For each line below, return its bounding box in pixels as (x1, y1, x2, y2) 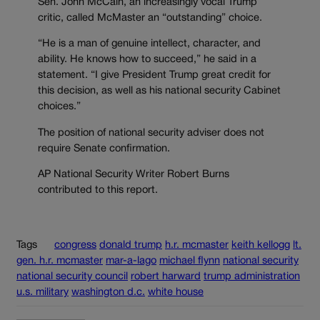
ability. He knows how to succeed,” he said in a (38, 55, 256, 65)
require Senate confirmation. (38, 144, 170, 154)
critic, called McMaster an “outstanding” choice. (38, 13, 262, 23)
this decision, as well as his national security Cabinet (38, 86, 281, 96)
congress (54, 240, 96, 250)
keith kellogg (231, 240, 290, 250)
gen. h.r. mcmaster (16, 256, 103, 266)
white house (148, 287, 204, 297)
